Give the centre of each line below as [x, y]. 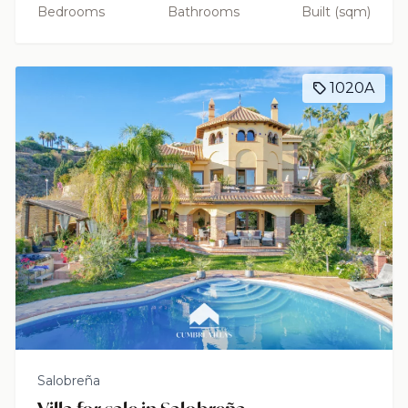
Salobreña [69, 380]
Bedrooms [71, 12]
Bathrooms [203, 12]
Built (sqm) [336, 12]
